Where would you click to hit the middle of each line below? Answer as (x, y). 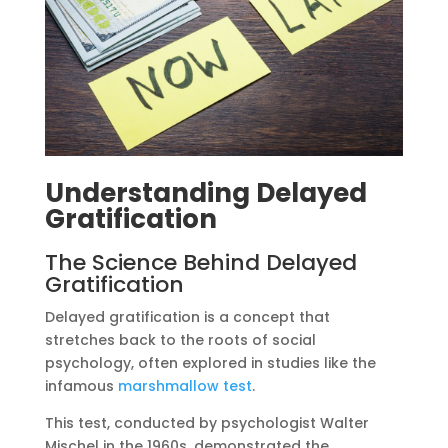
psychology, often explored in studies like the (210, 363)
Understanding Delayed (205, 193)
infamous (81, 386)
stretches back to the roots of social (180, 340)
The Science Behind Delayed (200, 263)
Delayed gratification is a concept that (187, 317)
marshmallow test (184, 386)
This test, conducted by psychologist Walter (206, 423)
